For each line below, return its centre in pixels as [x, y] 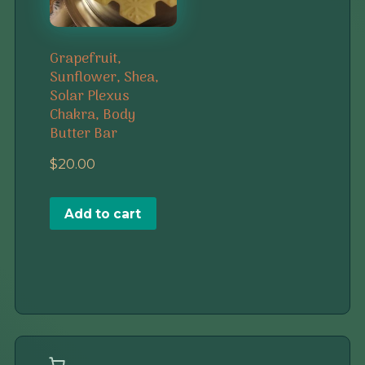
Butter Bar [83, 134]
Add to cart [103, 213]
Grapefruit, [85, 59]
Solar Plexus [89, 96]
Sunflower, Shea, [104, 77]
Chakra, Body [92, 115]
